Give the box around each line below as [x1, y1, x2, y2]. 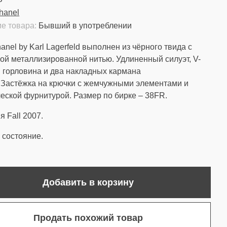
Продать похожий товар [33, 213, 143, 223]
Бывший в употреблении [39, 21, 132, 30]
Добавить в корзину [42, 177, 134, 187]
